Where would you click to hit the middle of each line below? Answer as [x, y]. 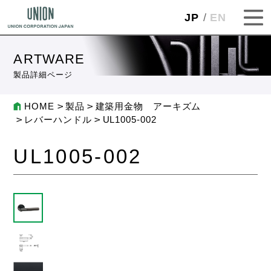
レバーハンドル [58, 120]
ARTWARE [49, 59]
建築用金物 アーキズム [148, 107]
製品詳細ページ [43, 75]
